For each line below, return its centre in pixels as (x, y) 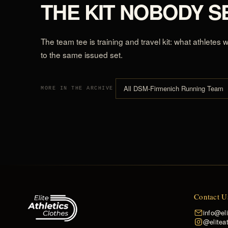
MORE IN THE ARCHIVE (77, 89)
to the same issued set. (82, 54)
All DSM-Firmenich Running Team (173, 88)
